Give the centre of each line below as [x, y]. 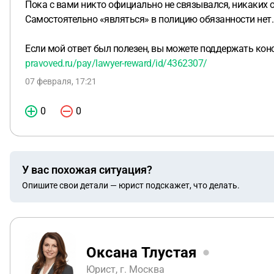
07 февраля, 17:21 [61, 81]
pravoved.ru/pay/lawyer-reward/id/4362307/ [116, 63]
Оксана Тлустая [141, 252]
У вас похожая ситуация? [87, 169]
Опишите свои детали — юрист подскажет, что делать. [131, 185]
